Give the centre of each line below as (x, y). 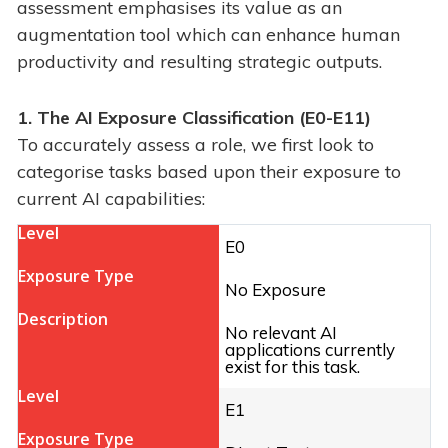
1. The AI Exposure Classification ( (161, 118)
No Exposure (275, 290)
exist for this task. (292, 367)
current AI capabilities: (111, 199)
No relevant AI (281, 333)
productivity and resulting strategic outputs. (199, 62)
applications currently (310, 350)
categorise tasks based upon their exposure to (209, 172)
